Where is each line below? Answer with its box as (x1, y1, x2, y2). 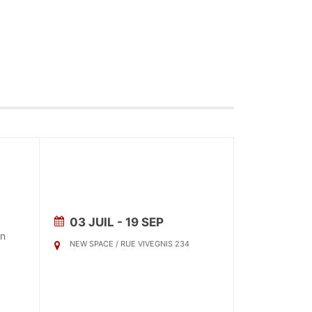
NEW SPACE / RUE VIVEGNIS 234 (70, 239, 189, 249)
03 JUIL (70, 215, 114, 229)
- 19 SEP (114, 215, 164, 229)
